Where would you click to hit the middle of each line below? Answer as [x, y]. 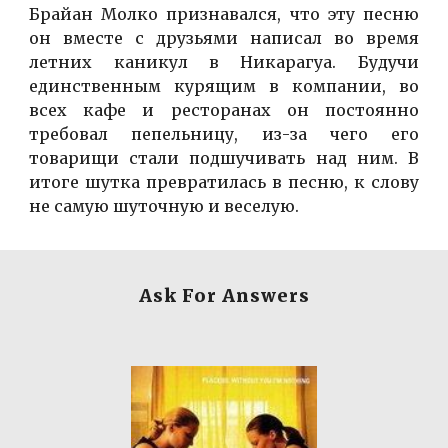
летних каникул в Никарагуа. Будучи [224, 62]
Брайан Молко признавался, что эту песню [224, 14]
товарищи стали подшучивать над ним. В [224, 158]
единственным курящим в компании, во [224, 86]
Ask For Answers [224, 296]
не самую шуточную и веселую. [164, 206]
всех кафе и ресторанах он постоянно [224, 110]
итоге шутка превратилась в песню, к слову [224, 182]
